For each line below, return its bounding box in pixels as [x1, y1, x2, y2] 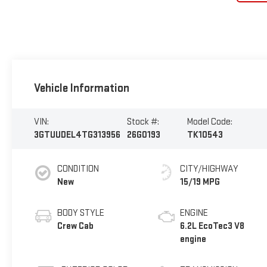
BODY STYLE [57, 207, 104, 219]
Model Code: [187, 116, 233, 128]
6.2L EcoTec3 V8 [180, 221, 245, 232]
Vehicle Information [33, 80, 129, 95]
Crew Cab [57, 221, 94, 232]
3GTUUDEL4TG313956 [33, 129, 120, 141]
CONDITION [57, 163, 99, 175]
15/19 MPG [180, 176, 221, 188]
